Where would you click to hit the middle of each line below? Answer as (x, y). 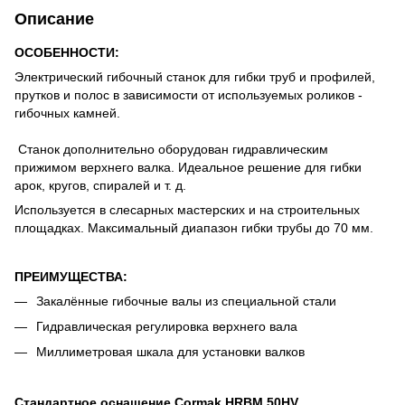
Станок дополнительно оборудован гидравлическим (171, 149)
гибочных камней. (67, 113)
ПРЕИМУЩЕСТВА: (71, 276)
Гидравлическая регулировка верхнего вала (167, 326)
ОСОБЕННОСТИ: (67, 52)
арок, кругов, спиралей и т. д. (100, 185)
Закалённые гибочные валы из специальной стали (186, 301)
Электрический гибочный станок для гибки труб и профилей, (195, 76)
